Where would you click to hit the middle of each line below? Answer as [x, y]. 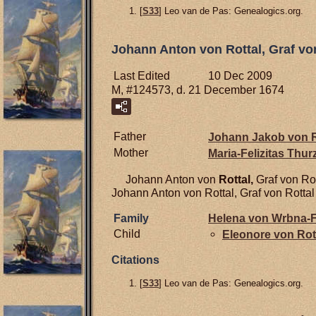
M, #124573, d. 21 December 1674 [198, 90]
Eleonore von [260, 234]
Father [130, 137]
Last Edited [142, 76]
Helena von [240, 218]
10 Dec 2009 [240, 76]
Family [131, 218]
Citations [135, 260]
